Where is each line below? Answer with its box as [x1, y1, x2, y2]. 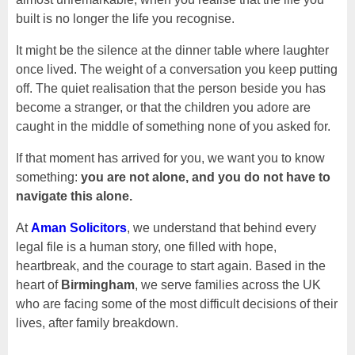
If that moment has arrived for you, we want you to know [16, 151, 325, 166]
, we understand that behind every [127, 221, 316, 235]
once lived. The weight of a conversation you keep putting [16, 63, 338, 77]
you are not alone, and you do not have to [81, 170, 330, 185]
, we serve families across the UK [135, 278, 321, 292]
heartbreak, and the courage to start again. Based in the [16, 259, 326, 273]
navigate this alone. [16, 189, 132, 204]
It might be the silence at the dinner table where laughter [16, 44, 329, 58]
